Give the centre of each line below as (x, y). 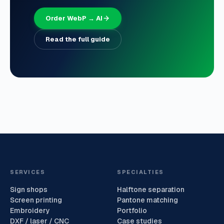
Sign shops (29, 189)
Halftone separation (151, 189)
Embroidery (30, 210)
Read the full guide (78, 39)
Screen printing (36, 200)
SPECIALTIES (140, 172)
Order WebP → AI (74, 18)
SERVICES (28, 172)
